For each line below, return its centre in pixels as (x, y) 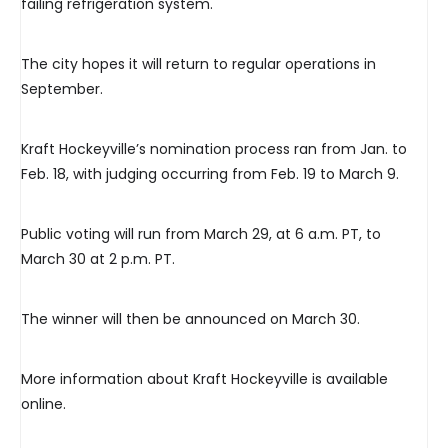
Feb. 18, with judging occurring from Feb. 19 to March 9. (210, 174)
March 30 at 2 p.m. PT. (98, 259)
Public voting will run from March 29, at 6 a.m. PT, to (201, 234)
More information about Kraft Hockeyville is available (204, 379)
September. (62, 89)
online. (43, 404)
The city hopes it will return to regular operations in (198, 64)
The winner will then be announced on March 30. (190, 319)
